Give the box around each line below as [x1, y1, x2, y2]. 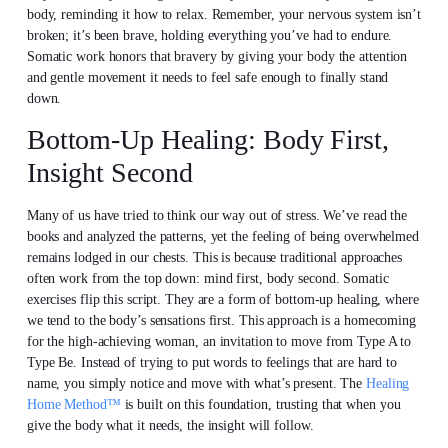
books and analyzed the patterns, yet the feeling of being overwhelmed [26, 229, 419, 245]
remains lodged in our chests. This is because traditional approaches [26, 250, 403, 266]
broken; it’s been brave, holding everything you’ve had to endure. [26, 27, 393, 43]
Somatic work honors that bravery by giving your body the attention [26, 48, 408, 64]
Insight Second [26, 157, 193, 189]
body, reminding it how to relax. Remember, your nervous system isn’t [26, 6, 422, 22]
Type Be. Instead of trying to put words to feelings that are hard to [26, 355, 398, 371]
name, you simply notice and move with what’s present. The [26, 376, 367, 392]
